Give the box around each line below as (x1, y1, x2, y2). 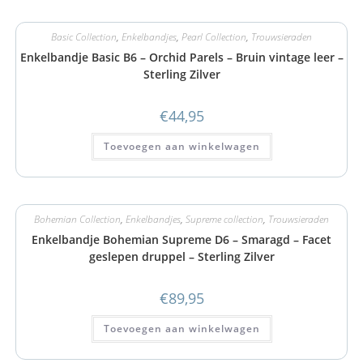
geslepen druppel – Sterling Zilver (88, 248, 275, 264)
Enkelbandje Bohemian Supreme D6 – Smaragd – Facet (32, 231, 331, 247)
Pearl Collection (181, 30, 246, 44)
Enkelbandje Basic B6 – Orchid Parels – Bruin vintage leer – (19, 49, 344, 65)
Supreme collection (186, 211, 263, 226)
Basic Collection (51, 30, 117, 44)
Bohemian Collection (34, 211, 121, 226)
